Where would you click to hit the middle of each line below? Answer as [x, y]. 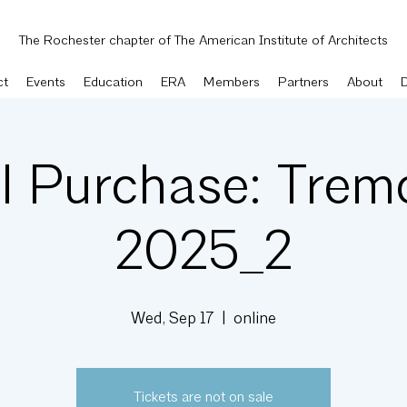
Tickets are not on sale [203, 398]
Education [113, 83]
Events [46, 83]
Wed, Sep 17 [173, 319]
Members [232, 83]
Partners [303, 83]
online [255, 319]
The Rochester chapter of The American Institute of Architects [203, 41]
